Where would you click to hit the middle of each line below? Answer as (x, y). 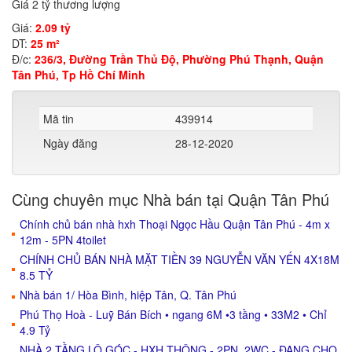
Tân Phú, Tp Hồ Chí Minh (79, 75)
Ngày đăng (70, 143)
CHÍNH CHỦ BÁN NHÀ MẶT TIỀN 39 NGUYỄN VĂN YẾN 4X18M (180, 259)
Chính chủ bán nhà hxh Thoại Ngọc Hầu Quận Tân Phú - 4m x (175, 224)
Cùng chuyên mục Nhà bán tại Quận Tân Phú (170, 199)
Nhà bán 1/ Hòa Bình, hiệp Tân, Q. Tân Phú (128, 295)
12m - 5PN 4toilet (63, 240)
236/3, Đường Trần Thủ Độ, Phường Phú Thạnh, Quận (179, 59)
